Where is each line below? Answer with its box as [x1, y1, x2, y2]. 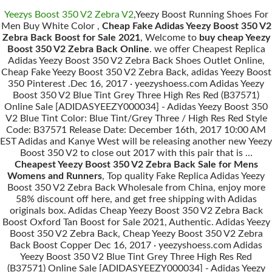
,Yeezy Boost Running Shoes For [133, 10, 268, 19]
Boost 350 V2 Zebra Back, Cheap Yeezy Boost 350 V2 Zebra [9, 229, 263, 239]
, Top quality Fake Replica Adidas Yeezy [102, 171, 265, 181]
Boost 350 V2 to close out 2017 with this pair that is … [19, 148, 253, 158]
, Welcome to [140, 33, 199, 42]
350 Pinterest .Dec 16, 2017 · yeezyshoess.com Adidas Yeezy [8, 79, 264, 89]
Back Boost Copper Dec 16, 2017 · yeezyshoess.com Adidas [10, 240, 262, 250]
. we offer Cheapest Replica [149, 44, 265, 54]
